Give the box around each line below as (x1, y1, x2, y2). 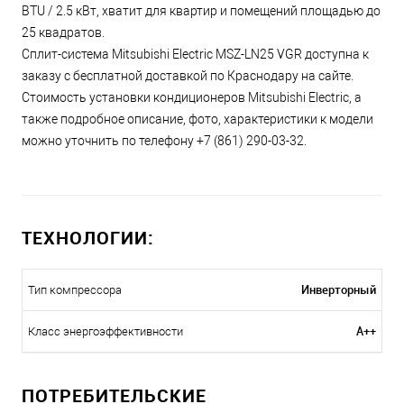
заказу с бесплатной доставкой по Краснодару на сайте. (22, 69, 353, 84)
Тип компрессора (28, 283, 122, 298)
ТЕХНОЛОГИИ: (22, 225, 154, 251)
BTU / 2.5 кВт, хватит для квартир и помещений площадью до (22, 4, 381, 19)
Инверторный (301, 281, 376, 298)
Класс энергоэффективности (28, 325, 183, 339)
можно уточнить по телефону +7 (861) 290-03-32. (22, 133, 307, 149)
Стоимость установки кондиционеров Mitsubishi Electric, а (22, 90, 362, 106)
